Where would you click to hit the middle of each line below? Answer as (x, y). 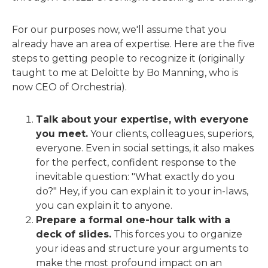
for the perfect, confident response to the (136, 162)
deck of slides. (74, 234)
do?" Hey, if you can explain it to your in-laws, (142, 191)
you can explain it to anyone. (104, 205)
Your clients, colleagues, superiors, (171, 134)
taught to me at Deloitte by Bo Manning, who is (125, 73)
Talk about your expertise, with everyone (142, 119)
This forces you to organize (177, 234)
